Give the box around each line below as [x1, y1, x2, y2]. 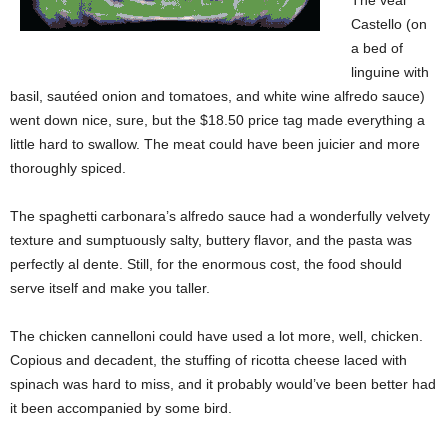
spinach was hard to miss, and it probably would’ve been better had [10, 376, 436, 392]
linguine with [351, 64, 429, 80]
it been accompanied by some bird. [10, 400, 232, 416]
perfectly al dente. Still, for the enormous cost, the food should [10, 256, 402, 272]
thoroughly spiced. [10, 160, 126, 176]
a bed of [351, 40, 403, 56]
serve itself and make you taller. [10, 280, 210, 296]
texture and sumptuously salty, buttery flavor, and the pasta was [10, 232, 412, 248]
